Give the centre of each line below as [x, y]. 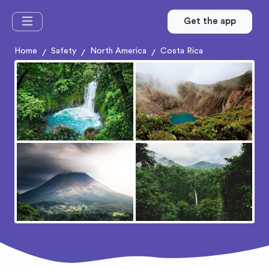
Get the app [210, 21]
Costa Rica [182, 51]
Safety [64, 51]
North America [118, 51]
